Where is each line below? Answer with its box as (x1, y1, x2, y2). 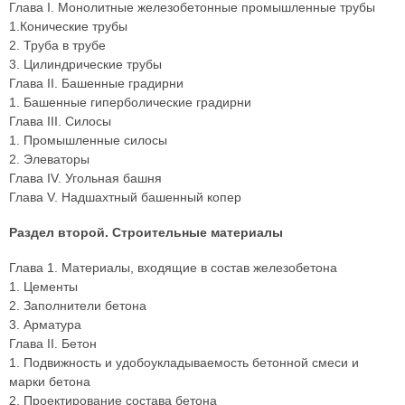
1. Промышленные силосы (9, 133, 167, 147)
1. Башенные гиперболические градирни (9, 95, 251, 109)
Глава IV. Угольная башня (9, 171, 162, 185)
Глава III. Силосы (9, 114, 111, 128)
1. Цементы (9, 279, 78, 294)
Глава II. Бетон (9, 336, 97, 351)
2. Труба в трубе (9, 38, 106, 52)
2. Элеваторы (9, 152, 89, 166)
